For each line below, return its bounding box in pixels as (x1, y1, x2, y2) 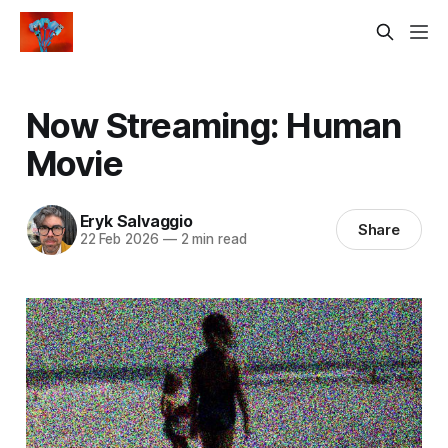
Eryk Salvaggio (79, 211, 193, 232)
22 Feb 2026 (79, 231, 159, 248)
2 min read (176, 231, 247, 248)
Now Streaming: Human (25, 103, 402, 146)
